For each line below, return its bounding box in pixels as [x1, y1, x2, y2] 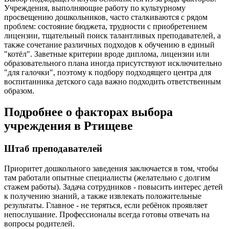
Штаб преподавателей [4, 143, 102, 154]
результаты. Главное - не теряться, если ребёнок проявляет [4, 201, 208, 210]
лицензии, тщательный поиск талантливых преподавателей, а [4, 31, 221, 40]
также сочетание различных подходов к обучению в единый [4, 40, 215, 49]
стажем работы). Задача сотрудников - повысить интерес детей [4, 182, 223, 192]
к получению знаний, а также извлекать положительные [4, 192, 201, 201]
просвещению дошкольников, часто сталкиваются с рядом [4, 12, 208, 21]
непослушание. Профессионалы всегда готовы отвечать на [4, 210, 210, 219]
